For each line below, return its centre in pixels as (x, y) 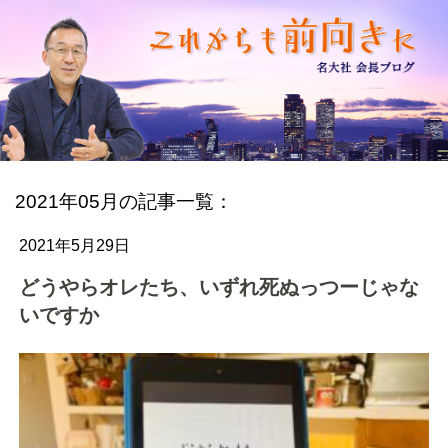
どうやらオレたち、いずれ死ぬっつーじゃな (219, 287)
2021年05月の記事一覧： (124, 202)
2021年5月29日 (75, 246)
